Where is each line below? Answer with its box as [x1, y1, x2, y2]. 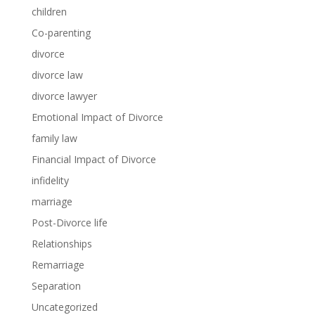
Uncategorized [31, 300, 98, 314]
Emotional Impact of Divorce [31, 110, 163, 124]
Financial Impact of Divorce [31, 153, 156, 166]
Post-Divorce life [31, 216, 108, 229]
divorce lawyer [31, 89, 97, 103]
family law [31, 131, 77, 145]
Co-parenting [31, 26, 91, 39]
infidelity [31, 174, 69, 187]
